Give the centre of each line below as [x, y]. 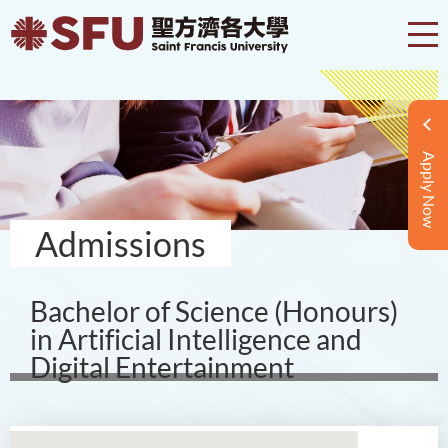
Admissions [120, 243]
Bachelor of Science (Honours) [214, 311]
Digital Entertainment [162, 367]
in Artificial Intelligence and [196, 339]
